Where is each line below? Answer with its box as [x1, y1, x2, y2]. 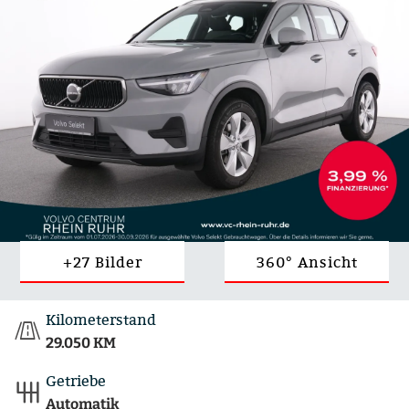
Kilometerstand [46, 309, 156, 330]
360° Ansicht [256, 252, 358, 273]
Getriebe [46, 371, 106, 391]
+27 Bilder [62, 252, 142, 273]
